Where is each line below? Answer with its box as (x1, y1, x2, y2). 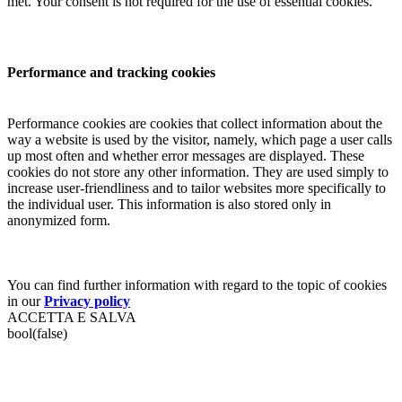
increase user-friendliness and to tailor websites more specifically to (7, 179, 386, 196)
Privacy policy (44, 293, 130, 309)
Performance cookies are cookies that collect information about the (7, 115, 382, 131)
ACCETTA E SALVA (7, 309, 136, 325)
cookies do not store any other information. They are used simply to (7, 163, 389, 179)
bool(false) (7, 325, 67, 341)
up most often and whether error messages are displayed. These (7, 147, 364, 163)
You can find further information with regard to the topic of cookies (7, 276, 387, 293)
